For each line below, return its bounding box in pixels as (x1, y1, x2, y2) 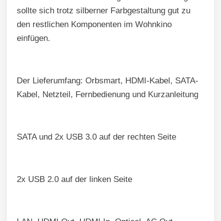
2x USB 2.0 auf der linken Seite (17, 175, 132, 184)
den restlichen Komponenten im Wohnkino (17, 20, 172, 30)
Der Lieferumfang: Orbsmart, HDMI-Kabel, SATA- (17, 76, 198, 86)
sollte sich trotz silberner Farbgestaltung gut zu (17, 6, 190, 16)
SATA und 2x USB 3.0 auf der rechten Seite (17, 132, 176, 142)
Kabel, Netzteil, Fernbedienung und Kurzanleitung (17, 90, 198, 100)
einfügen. (17, 34, 50, 43)
